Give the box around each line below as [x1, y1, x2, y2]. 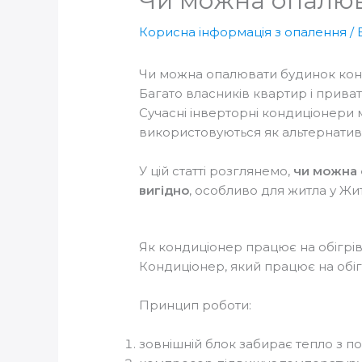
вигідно [139, 183, 190, 199]
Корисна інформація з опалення [139, 24, 347, 40]
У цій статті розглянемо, [139, 163, 294, 179]
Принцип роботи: [139, 297, 252, 314]
